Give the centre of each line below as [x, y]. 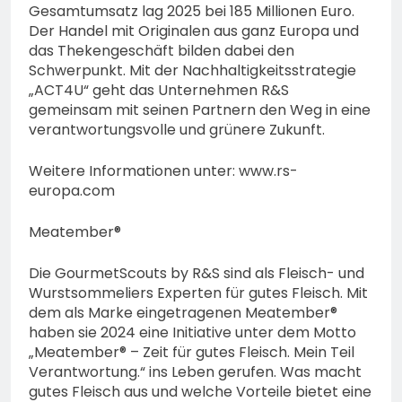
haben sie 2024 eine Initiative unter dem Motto [192, 332]
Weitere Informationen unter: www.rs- [163, 170]
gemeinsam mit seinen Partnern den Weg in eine [200, 109]
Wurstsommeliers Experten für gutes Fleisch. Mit [198, 293]
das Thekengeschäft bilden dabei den [162, 50]
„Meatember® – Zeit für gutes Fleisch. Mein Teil [192, 352]
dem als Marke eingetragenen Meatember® [183, 312]
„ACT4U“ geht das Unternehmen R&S [159, 90]
